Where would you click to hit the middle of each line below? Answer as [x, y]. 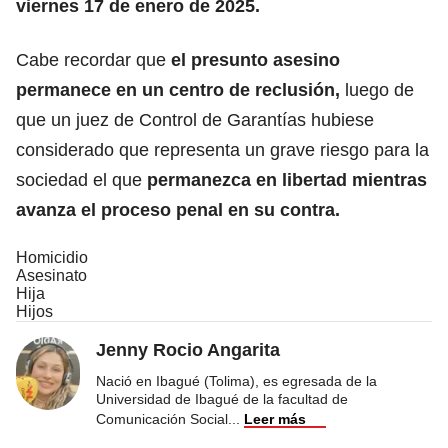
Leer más [275, 418]
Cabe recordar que [91, 59]
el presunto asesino [253, 59]
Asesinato [51, 275]
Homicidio [52, 257]
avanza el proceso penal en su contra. [178, 209]
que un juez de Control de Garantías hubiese [195, 119]
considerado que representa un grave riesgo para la [222, 149]
